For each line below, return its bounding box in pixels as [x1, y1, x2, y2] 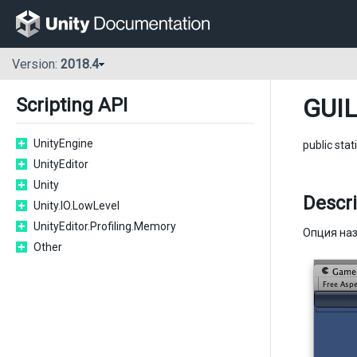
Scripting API [16, 94, 127, 116]
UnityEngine [33, 137, 93, 150]
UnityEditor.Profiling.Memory [33, 220, 176, 233]
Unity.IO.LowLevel [33, 199, 120, 212]
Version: [12, 57, 61, 73]
